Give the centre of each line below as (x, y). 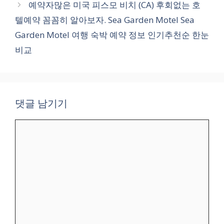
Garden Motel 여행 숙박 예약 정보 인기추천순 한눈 (112, 34)
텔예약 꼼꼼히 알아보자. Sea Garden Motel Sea (105, 19)
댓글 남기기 (41, 103)
